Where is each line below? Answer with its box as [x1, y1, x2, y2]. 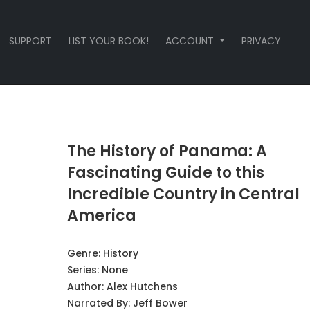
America [66, 205, 136, 226]
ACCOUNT [165, 34, 217, 48]
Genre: [66, 246, 103, 260]
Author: [66, 280, 107, 293]
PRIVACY [241, 34, 281, 48]
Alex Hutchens [106, 280, 178, 293]
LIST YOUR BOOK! [69, 34, 149, 48]
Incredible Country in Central [66, 183, 300, 205]
